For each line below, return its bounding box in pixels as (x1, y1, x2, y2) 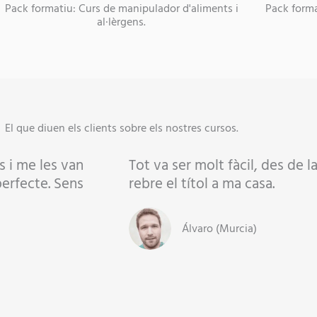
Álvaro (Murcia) (182, 220, 257, 236)
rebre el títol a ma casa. (129, 173, 275, 194)
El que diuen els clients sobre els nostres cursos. (5, 120, 238, 136)
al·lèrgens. (97, 13, 146, 30)
